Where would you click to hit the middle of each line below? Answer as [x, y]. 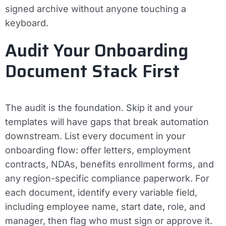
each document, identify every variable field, [101, 192]
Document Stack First [92, 71]
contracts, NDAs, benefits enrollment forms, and [109, 164]
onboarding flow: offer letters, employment [98, 150]
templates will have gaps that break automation [107, 122]
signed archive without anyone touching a [96, 9]
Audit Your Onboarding [97, 50]
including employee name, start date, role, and [105, 206]
